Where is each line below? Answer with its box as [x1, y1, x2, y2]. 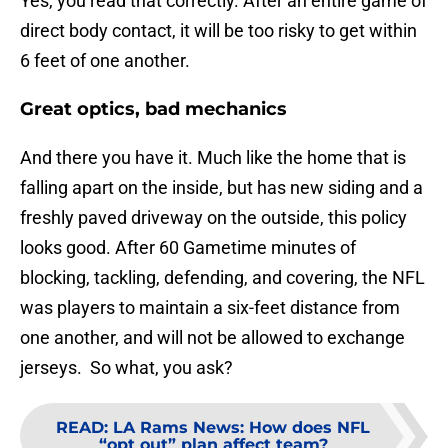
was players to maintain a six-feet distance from [20, 297, 400, 319]
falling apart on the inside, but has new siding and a [20, 177, 423, 199]
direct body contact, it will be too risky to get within [20, 20, 417, 42]
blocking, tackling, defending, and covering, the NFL [20, 267, 425, 289]
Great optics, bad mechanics [20, 98, 287, 121]
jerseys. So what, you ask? [20, 357, 233, 379]
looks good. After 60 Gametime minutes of [20, 237, 356, 259]
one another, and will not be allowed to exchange [20, 327, 405, 349]
